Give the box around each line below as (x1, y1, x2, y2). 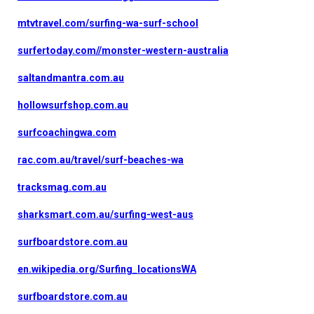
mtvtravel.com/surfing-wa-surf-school (18, 17, 198, 29)
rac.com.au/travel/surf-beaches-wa (18, 153, 184, 165)
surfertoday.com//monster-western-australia (18, 44, 228, 56)
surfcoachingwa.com (18, 126, 116, 138)
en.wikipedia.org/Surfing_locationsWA (18, 263, 196, 275)
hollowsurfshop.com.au (18, 99, 128, 111)
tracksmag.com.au (18, 181, 107, 193)
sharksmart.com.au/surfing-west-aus (18, 208, 193, 220)
